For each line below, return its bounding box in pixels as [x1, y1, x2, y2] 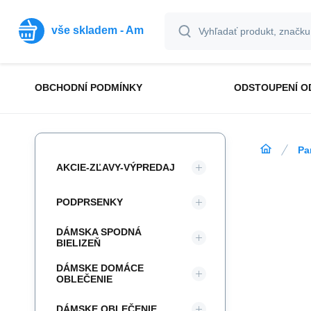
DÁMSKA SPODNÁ [56, 226, 142, 237]
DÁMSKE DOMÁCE [56, 262, 144, 274]
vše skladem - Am [51, 24, 144, 36]
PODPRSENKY [56, 196, 123, 208]
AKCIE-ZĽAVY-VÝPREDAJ [56, 162, 175, 173]
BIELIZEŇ [56, 237, 101, 249]
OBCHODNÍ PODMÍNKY [35, 82, 142, 93]
